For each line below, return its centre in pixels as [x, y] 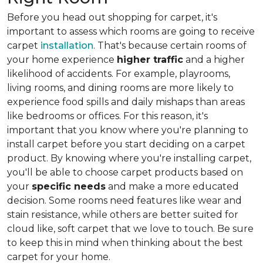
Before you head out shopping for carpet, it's [112, 17]
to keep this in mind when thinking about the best [125, 243]
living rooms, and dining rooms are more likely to [120, 88]
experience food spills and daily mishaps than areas [126, 102]
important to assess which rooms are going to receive [131, 31]
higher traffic [150, 60]
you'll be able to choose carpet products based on [125, 172]
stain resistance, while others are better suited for [123, 215]
